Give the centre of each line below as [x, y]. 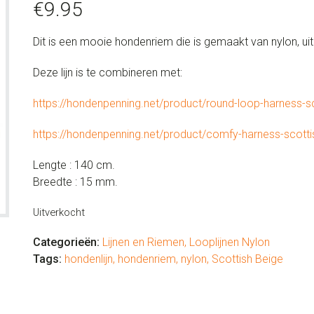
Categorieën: [66, 242]
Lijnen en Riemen [143, 242]
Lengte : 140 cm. [74, 165]
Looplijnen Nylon [229, 242]
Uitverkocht [59, 212]
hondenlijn [88, 259]
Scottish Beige [247, 259]
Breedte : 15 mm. [75, 182]
